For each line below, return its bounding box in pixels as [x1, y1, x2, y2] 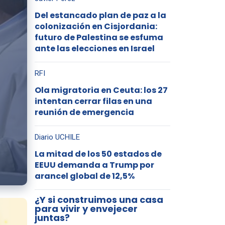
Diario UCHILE [34, 133, 80, 142]
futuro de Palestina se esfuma [34, 32, 163, 43]
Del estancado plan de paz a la [34, 10, 166, 21]
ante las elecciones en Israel [34, 43, 155, 54]
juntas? [34, 211, 70, 224]
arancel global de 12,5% [34, 170, 135, 182]
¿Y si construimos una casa [34, 193, 163, 206]
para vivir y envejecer [34, 202, 138, 215]
